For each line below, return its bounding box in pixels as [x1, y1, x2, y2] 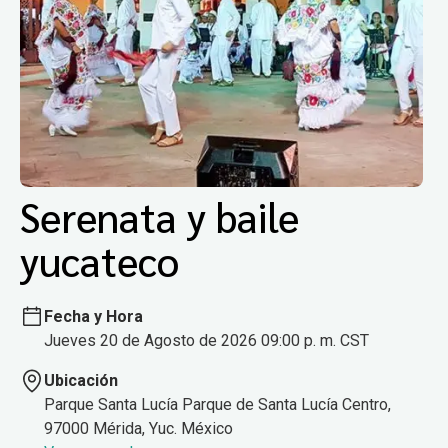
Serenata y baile [20, 190, 299, 243]
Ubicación [44, 370, 118, 390]
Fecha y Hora [44, 306, 143, 326]
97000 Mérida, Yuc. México [44, 418, 233, 438]
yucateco [20, 234, 179, 287]
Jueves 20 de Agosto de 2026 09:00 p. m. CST [44, 330, 369, 350]
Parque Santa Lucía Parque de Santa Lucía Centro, [44, 394, 391, 414]
